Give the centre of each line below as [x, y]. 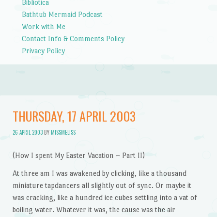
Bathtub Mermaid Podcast [62, 14]
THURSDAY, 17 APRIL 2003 [74, 116]
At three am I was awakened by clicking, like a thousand [99, 173]
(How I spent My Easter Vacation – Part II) [78, 155]
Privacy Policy [43, 50]
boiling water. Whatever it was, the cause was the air [94, 210]
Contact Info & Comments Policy [73, 38]
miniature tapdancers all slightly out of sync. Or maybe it [102, 186]
